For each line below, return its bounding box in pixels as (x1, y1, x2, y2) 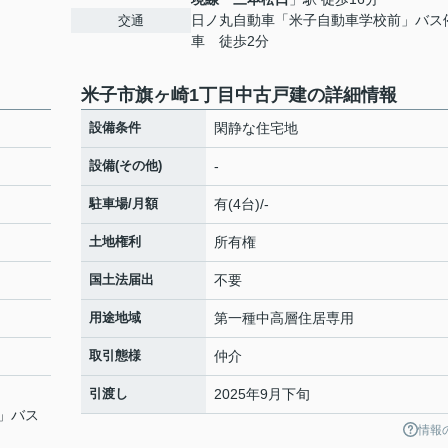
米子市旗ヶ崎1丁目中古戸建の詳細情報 (81, 85, 397, 105)
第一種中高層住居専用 (214, 310, 354, 326)
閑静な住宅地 (214, 120, 298, 136)
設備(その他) (89, 158, 162, 173)
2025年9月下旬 (214, 386, 310, 402)
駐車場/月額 (89, 196, 158, 211)
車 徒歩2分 (191, 33, 269, 49)
